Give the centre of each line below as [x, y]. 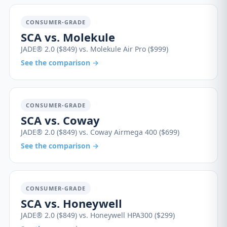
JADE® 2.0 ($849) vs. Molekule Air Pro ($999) [94, 49]
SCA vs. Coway [60, 120]
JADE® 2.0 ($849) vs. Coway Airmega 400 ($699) [100, 132]
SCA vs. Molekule [68, 37]
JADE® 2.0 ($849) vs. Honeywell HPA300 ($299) [98, 215]
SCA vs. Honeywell [71, 203]
